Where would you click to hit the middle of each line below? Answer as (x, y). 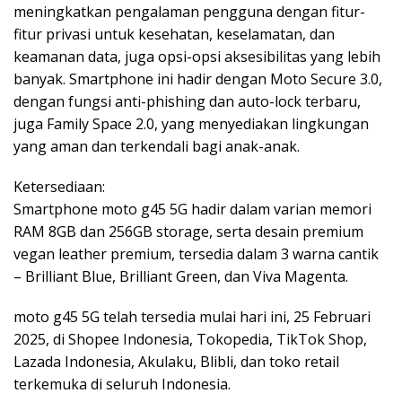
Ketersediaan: (59, 186)
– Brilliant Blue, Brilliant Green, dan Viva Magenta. (181, 276)
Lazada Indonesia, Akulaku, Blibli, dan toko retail (176, 361)
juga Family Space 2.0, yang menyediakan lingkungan (191, 123)
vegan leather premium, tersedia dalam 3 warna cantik (196, 253)
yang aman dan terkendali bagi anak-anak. (157, 146)
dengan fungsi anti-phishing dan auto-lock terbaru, (187, 101)
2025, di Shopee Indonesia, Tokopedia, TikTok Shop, (190, 339)
